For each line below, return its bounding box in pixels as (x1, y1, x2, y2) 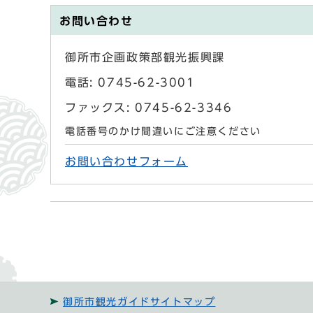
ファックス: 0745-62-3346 (65, 102, 233, 113)
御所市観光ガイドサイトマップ (63, 296, 216, 307)
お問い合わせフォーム (65, 156, 188, 167)
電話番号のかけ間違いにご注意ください (65, 126, 261, 136)
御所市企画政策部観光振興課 (65, 52, 225, 63)
